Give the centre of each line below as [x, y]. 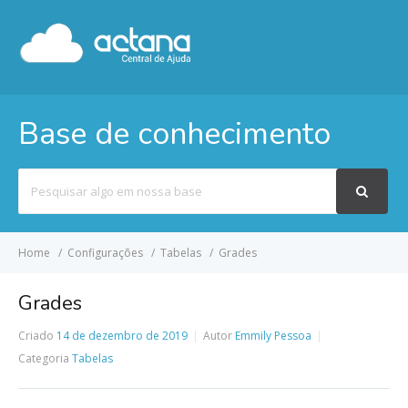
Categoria [44, 358]
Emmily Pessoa [273, 336]
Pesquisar [46, 178]
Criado [36, 336]
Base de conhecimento [174, 134]
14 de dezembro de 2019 [122, 336]
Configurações [105, 253]
